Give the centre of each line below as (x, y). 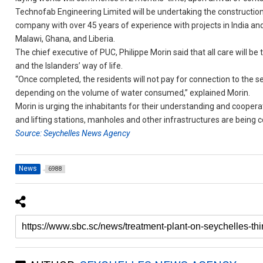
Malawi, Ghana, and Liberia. (65, 39)
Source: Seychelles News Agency (73, 133)
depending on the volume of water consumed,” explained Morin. (133, 93)
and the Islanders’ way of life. (69, 66)
